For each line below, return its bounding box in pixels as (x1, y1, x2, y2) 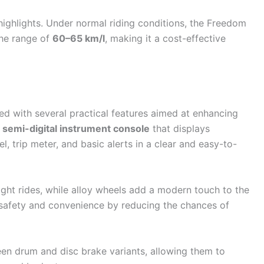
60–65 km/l (52, 32, 105, 44)
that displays (150, 123, 210, 135)
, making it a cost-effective (105, 32, 226, 44)
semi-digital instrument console (2, 123, 150, 135)
